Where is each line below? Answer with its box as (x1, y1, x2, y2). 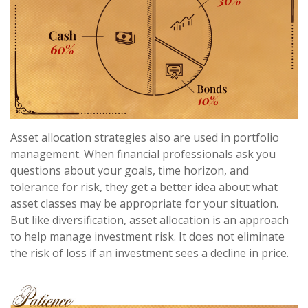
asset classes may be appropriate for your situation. (10, 196, 278, 212)
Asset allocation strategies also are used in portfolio (10, 130, 279, 146)
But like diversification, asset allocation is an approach (10, 212, 289, 228)
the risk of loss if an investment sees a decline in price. (10, 245, 289, 261)
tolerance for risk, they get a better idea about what (10, 179, 278, 195)
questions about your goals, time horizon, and (10, 163, 249, 179)
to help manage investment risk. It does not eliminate (10, 229, 285, 245)
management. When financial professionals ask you (10, 146, 276, 162)
